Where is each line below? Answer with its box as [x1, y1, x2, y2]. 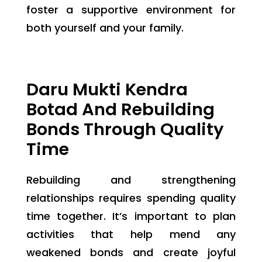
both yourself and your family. [26, 20, 184, 35]
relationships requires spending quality [26, 190, 236, 205]
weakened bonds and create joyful [26, 244, 236, 260]
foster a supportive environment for [26, 2, 236, 17]
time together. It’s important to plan [26, 208, 236, 223]
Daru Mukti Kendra [26, 77, 188, 101]
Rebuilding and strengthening [26, 172, 236, 187]
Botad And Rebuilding [26, 97, 215, 121]
